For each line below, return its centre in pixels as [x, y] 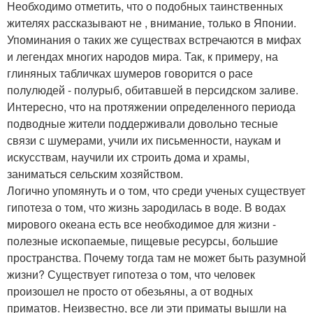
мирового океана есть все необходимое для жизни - [141, 224]
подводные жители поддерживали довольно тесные [143, 124]
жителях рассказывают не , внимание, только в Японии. [152, 23]
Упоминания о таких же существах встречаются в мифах [154, 40]
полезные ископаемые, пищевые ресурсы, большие [143, 241]
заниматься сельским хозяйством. [95, 174]
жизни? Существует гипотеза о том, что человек [131, 275]
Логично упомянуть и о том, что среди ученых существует [156, 191]
